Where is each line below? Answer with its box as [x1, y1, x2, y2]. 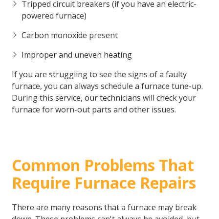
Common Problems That [12, 154, 194, 176]
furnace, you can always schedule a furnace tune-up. [12, 81, 203, 92]
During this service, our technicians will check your [12, 92, 196, 104]
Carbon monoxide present [22, 30, 118, 41]
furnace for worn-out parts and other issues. [12, 104, 176, 115]
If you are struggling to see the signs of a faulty [12, 69, 187, 80]
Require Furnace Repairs [12, 172, 196, 194]
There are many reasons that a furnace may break [12, 202, 197, 213]
